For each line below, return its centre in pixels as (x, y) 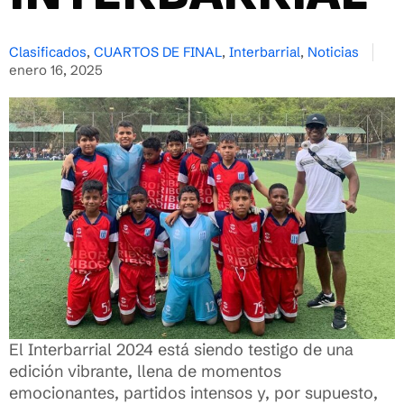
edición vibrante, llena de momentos (145, 371)
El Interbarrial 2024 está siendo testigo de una (181, 349)
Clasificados (48, 52)
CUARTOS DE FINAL (158, 52)
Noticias (333, 52)
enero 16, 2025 (56, 70)
